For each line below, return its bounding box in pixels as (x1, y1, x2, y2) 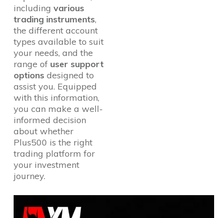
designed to (44, 70, 94, 81)
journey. (14, 170, 45, 182)
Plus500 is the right (14, 137, 92, 148)
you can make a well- (14, 103, 103, 114)
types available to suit (14, 36, 104, 47)
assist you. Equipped (14, 81, 97, 92)
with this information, (14, 92, 99, 103)
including (14, 2, 54, 14)
